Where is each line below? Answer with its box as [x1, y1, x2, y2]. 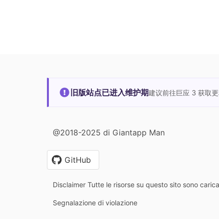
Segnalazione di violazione [53, 198, 137, 207]
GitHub [65, 154, 91, 165]
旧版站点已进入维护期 [70, 87, 149, 97]
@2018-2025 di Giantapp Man [53, 127, 165, 137]
